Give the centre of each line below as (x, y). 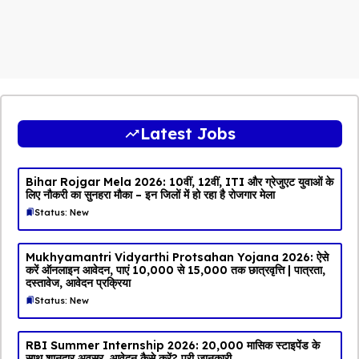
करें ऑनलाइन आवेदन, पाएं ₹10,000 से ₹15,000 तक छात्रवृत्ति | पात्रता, (175, 270)
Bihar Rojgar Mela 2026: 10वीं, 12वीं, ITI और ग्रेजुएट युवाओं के (179, 182)
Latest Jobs (188, 133)
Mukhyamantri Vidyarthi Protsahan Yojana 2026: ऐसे (177, 257)
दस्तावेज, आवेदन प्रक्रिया (78, 282)
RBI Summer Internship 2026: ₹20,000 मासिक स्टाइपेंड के (172, 345)
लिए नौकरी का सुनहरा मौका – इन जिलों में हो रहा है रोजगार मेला (150, 194)
